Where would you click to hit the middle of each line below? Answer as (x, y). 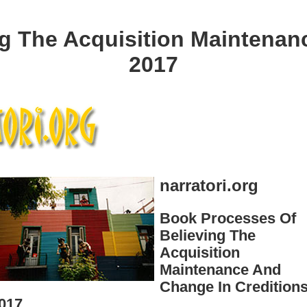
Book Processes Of (228, 218)
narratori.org (209, 185)
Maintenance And (220, 269)
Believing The (208, 235)
